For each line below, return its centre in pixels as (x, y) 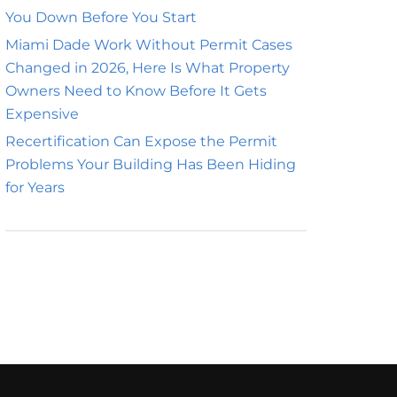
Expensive (42, 114)
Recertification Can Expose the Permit (141, 141)
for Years (35, 187)
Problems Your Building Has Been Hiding (151, 164)
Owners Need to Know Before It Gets (136, 91)
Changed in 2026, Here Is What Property (148, 68)
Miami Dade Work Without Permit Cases (149, 45)
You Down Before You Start (101, 17)
